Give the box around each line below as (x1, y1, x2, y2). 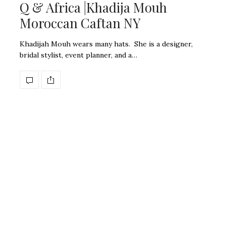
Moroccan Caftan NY (20, 14, 141, 32)
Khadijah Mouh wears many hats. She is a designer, (20, 39, 193, 49)
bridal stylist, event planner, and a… (20, 50, 137, 60)
